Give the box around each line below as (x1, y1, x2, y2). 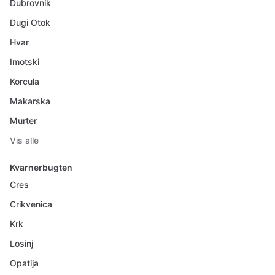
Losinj (10, 238, 33, 249)
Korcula (10, 76, 39, 87)
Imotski (10, 56, 39, 67)
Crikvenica (10, 199, 52, 209)
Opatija (10, 258, 39, 268)
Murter (10, 115, 37, 126)
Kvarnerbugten (10, 162, 72, 172)
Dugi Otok (10, 17, 50, 28)
